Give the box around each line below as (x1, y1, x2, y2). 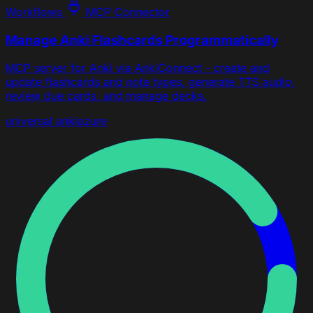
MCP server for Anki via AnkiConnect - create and (6, 61, 270, 75)
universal (6, 114, 52, 129)
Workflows (6, 5, 62, 19)
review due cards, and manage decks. (6, 89, 207, 103)
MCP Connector (82, 5, 170, 19)
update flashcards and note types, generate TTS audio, (6, 75, 296, 89)
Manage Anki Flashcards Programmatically (6, 31, 279, 48)
